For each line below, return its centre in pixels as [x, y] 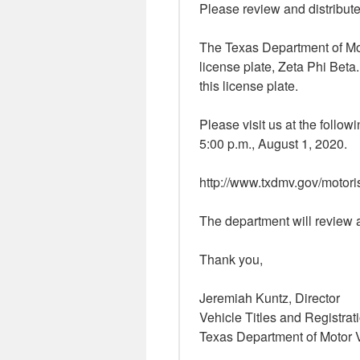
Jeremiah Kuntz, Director [270, 298]
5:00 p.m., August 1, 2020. [273, 143]
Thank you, [231, 259]
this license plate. [249, 86]
